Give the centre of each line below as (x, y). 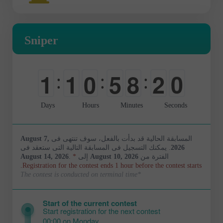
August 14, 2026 (45, 156)
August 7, (35, 138)
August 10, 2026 (114, 156)
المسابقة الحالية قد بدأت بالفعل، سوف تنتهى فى (121, 138)
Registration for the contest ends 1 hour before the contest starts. (112, 165)
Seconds (175, 105)
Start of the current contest (90, 203)
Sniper (41, 40)
